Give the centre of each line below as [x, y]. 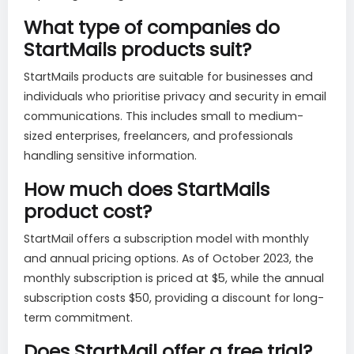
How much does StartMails [147, 190]
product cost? [88, 212]
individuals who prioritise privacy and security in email [175, 97]
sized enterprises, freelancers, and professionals [158, 136]
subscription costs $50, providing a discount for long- [174, 298]
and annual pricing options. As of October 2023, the [169, 259]
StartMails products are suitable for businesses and [168, 77]
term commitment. [78, 318]
